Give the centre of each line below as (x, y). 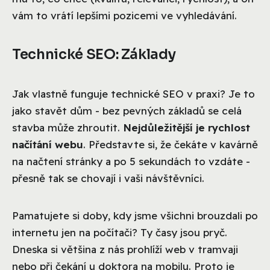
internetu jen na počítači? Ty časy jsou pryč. (120, 232)
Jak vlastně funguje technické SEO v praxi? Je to (133, 93)
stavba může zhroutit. (67, 127)
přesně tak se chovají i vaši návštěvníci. (108, 178)
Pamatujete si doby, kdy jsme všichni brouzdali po (135, 215)
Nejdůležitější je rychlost (187, 127)
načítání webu (48, 144)
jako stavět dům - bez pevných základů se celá (127, 110)
